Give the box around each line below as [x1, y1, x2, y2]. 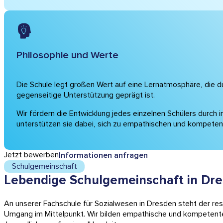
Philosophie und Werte [16, 49, 118, 62]
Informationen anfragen [59, 150, 148, 160]
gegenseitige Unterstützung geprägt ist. [16, 90, 155, 101]
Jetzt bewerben [4, 150, 59, 160]
